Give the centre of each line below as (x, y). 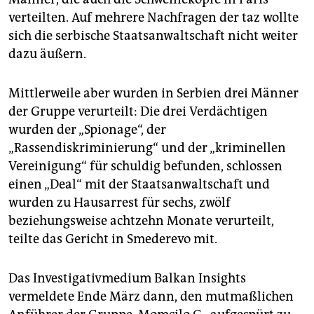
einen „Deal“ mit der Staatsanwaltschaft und (139, 184)
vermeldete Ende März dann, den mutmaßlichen (151, 296)
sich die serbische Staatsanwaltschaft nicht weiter (153, 35)
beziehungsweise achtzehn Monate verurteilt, (141, 220)
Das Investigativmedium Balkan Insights (127, 278)
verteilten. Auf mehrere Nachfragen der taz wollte (153, 17)
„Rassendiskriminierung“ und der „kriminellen (147, 148)
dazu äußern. (47, 54)
